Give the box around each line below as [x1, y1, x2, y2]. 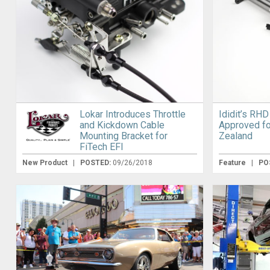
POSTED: [80, 159, 113, 168]
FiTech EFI [79, 141, 124, 153]
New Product [22, 159, 69, 168]
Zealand [219, 130, 253, 142]
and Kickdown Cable [79, 119, 165, 131]
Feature [219, 159, 248, 168]
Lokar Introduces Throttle [79, 108, 186, 121]
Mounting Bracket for [79, 130, 168, 142]
